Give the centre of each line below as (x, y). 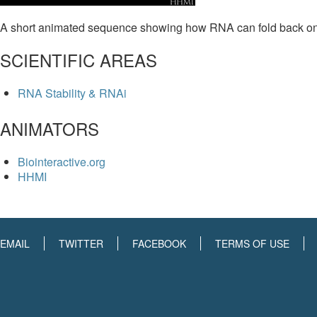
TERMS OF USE (252, 243)
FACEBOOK (159, 243)
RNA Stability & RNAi (72, 93)
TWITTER (81, 243)
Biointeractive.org (62, 161)
